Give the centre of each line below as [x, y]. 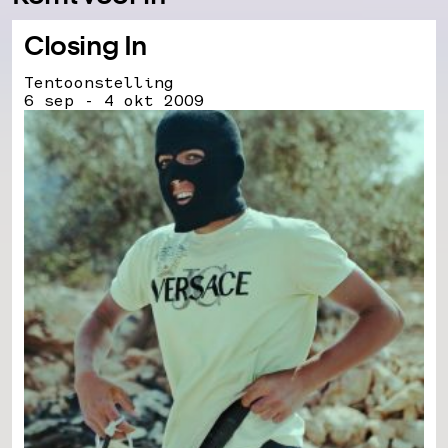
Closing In [86, 45]
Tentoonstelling [99, 82]
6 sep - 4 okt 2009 [114, 100]
